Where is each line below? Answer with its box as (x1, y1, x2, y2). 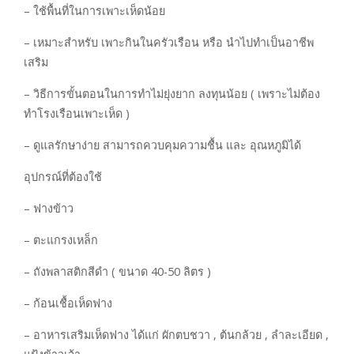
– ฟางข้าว (24, 201, 73, 217)
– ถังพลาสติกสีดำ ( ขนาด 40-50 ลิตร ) (24, 264, 211, 280)
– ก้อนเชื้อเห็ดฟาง (24, 296, 112, 311)
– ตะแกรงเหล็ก (24, 232, 98, 248)
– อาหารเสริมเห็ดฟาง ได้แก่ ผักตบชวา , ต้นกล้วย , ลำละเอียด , (24, 327, 329, 343)
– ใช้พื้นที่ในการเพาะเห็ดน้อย (24, 3, 165, 19)
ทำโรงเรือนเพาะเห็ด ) (24, 106, 130, 122)
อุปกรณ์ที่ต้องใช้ (24, 169, 102, 185)
